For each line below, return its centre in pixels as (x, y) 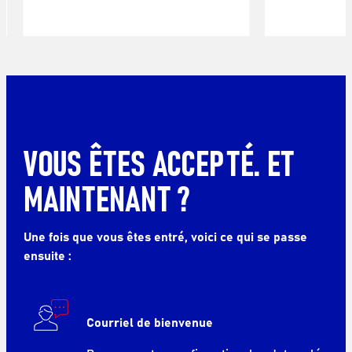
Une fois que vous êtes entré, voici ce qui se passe (165, 236)
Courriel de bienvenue (149, 322)
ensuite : (47, 255)
